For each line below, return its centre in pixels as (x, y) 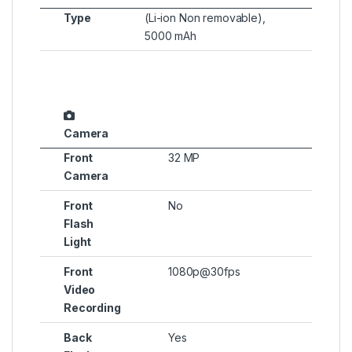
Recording (92, 308)
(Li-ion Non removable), (205, 18)
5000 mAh (170, 36)
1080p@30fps (204, 272)
